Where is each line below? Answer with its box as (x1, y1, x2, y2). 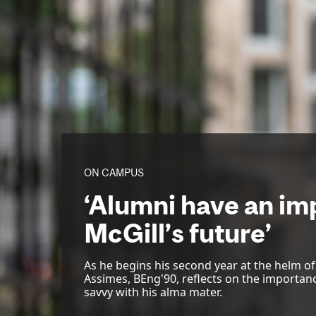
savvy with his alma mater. (84, 284, 222, 300)
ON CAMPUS (84, 166, 144, 178)
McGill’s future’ (84, 218, 272, 248)
